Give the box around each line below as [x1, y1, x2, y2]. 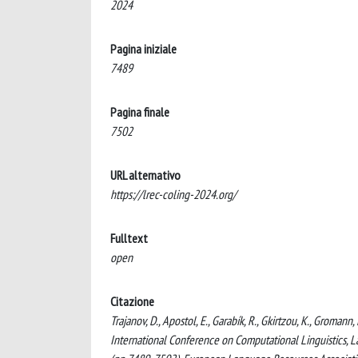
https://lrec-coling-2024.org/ [110, 186, 237, 202]
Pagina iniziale [110, 41, 177, 57]
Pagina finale [110, 104, 169, 120]
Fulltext [110, 230, 148, 246]
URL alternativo [110, 167, 181, 183]
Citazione [110, 293, 154, 309]
